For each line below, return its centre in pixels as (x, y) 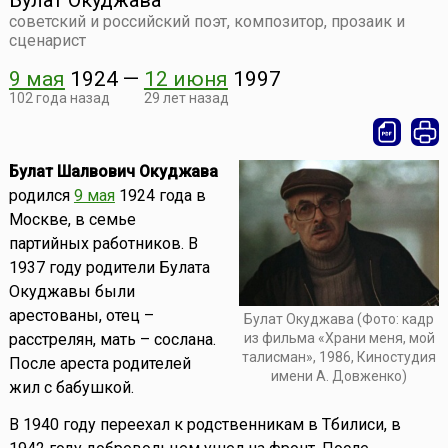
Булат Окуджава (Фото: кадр (339, 319)
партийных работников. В (103, 244)
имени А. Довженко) (339, 376)
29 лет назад (186, 98)
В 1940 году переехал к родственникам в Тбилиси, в (204, 425)
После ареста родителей (99, 364)
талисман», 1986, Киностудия (339, 357)
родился (41, 196)
